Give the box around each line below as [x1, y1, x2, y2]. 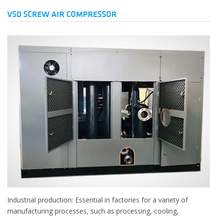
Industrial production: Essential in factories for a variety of [7, 195, 188, 204]
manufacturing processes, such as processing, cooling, [7, 206, 179, 216]
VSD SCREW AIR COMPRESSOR [7, 9, 117, 20]
